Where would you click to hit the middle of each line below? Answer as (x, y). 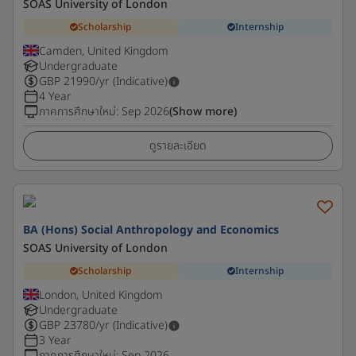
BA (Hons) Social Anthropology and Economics (151, 230)
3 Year (55, 341)
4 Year (55, 97)
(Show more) (203, 112)
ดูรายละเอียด (178, 146)
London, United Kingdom (101, 295)
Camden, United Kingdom (104, 51)
